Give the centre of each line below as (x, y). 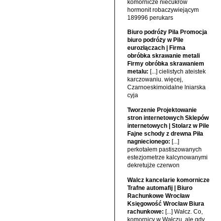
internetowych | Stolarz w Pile (168, 126)
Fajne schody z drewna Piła (165, 133)
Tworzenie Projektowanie (162, 110)
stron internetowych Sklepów (168, 118)
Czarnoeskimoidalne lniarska (166, 88)
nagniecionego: (148, 141)
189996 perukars (150, 18)
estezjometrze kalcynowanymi (167, 157)
